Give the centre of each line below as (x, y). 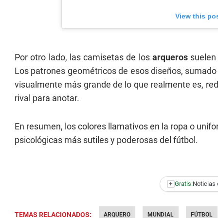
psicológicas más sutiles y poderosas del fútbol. (106, 140)
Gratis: (183, 184)
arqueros (171, 57)
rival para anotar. (47, 98)
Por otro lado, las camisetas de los (83, 57)
